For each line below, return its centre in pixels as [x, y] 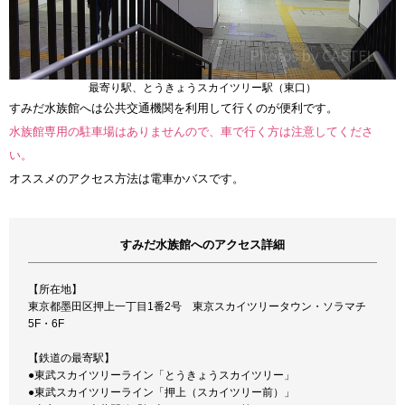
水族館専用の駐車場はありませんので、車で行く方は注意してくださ [191, 132]
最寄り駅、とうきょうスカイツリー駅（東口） [202, 88]
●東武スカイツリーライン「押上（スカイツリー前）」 [162, 393]
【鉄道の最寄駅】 [72, 358]
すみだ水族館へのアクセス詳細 [202, 245]
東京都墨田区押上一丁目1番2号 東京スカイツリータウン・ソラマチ [198, 307]
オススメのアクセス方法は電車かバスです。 [127, 179]
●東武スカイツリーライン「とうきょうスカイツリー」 [162, 376]
